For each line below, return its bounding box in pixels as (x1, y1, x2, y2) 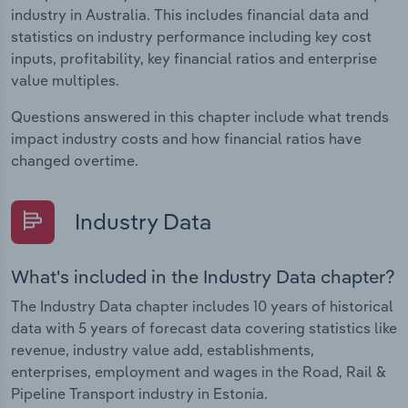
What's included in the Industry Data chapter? (11, 264, 395, 288)
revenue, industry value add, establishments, (11, 340, 314, 359)
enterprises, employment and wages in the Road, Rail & (11, 362, 386, 381)
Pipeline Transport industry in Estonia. (11, 383, 268, 403)
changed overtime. (11, 151, 138, 170)
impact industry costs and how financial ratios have (11, 129, 362, 148)
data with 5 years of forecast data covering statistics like (11, 318, 397, 337)
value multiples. (11, 71, 119, 90)
